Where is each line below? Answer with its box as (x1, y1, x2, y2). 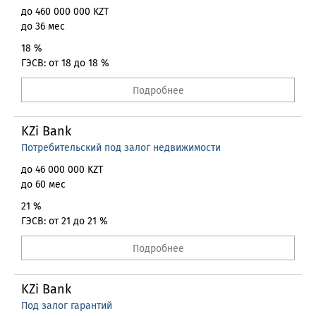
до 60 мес (21, 178, 66, 190)
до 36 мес (21, 20, 65, 32)
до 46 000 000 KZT (21, 164, 103, 176)
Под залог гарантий (21, 300, 112, 312)
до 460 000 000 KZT (21, 6, 109, 18)
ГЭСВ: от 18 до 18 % (21, 57, 109, 69)
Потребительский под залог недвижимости (21, 142, 221, 154)
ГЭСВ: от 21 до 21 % (21, 215, 108, 227)
